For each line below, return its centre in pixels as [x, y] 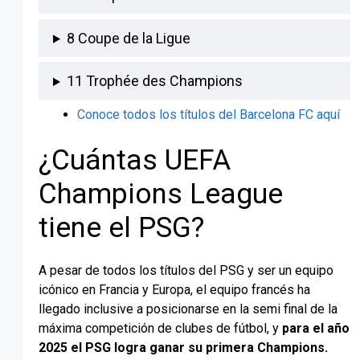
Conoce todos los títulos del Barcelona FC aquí [209, 114]
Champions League [161, 194]
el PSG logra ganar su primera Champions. [199, 347]
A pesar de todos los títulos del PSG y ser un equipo [186, 270]
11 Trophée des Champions [154, 81]
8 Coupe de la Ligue [128, 38]
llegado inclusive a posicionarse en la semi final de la [188, 309]
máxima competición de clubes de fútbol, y [159, 328]
